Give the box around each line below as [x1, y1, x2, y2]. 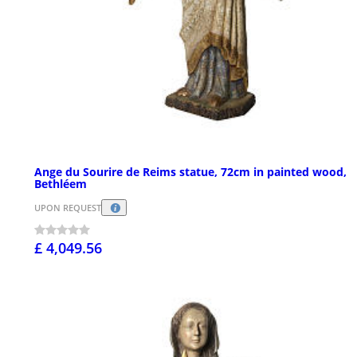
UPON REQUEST [34, 202, 101, 214]
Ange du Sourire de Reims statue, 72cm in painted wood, [34, 164, 347, 180]
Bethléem [34, 176, 87, 192]
